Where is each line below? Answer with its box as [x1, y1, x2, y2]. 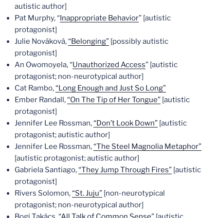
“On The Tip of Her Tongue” [67, 95, 161, 104]
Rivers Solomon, [15, 189, 72, 198]
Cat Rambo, [15, 84, 55, 92]
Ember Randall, [15, 95, 67, 104]
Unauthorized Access [73, 60, 145, 69]
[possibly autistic [109, 37, 168, 46]
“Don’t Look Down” [93, 119, 158, 127]
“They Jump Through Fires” [78, 165, 172, 174]
